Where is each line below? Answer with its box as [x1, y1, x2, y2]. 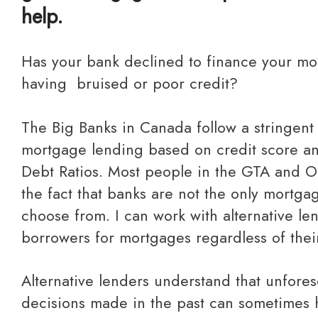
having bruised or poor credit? [21, 72, 238, 95]
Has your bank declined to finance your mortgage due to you [21, 50, 33, 73]
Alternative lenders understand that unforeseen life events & [21, 270, 31, 292]
